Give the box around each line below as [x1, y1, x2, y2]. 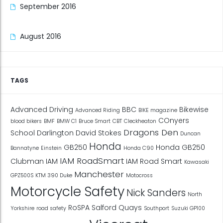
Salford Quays [92, 203, 142, 213]
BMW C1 [57, 117, 77, 125]
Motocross [126, 172, 153, 180]
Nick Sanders [126, 186, 186, 200]
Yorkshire [10, 205, 34, 213]
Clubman [10, 156, 44, 167]
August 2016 [20, 31, 61, 42]
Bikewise [179, 105, 209, 115]
